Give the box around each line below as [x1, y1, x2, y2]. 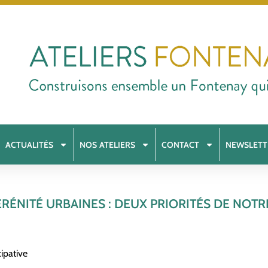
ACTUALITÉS [5, 139, 54, 150]
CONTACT [162, 139, 200, 150]
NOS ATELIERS [80, 139, 136, 150]
